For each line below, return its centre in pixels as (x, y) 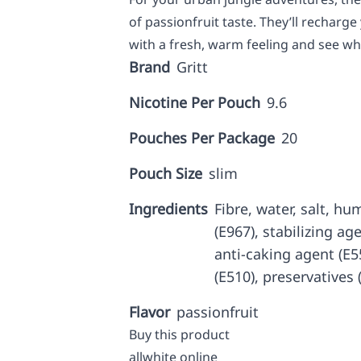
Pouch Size (166, 173)
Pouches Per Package (202, 138)
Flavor (149, 312)
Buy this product (179, 334)
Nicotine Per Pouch (195, 102)
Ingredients (168, 209)
